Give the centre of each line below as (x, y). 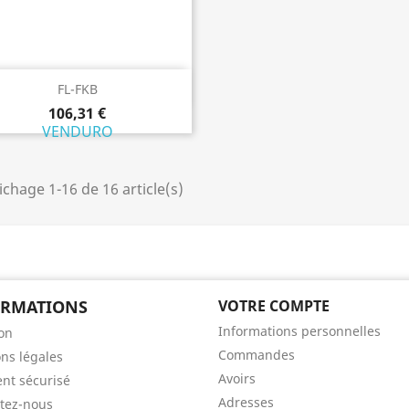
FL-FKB (77, 89)
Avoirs (237, 378)
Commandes (257, 354)
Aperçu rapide (88, 87)
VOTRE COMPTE (274, 305)
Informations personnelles (299, 330)
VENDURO (77, 131)
